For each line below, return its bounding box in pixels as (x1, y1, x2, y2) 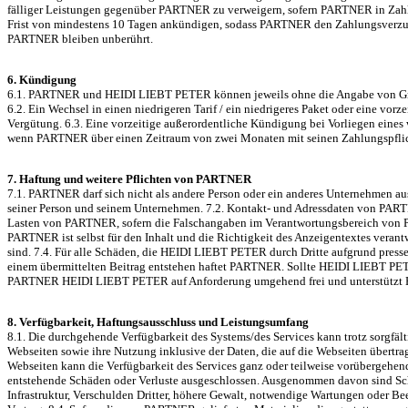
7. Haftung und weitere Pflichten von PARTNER (7, 172, 251, 187)
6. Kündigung (7, 73, 76, 87)
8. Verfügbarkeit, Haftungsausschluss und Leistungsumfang (7, 315, 309, 330)
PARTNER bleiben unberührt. (7, 32, 153, 46)
